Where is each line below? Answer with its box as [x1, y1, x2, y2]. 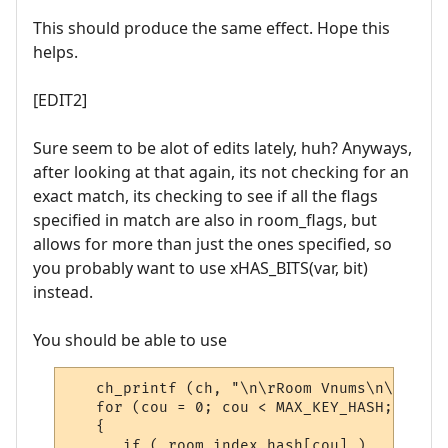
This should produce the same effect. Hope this [33, 17, 390, 40]
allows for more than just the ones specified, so [33, 233, 392, 256]
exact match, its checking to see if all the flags [33, 185, 378, 208]
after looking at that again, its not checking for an [33, 161, 409, 184]
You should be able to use [33, 329, 227, 352]
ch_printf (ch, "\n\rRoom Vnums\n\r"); [69, 380, 430, 397]
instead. [33, 281, 93, 304]
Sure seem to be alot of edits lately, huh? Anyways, [33, 137, 412, 160]
